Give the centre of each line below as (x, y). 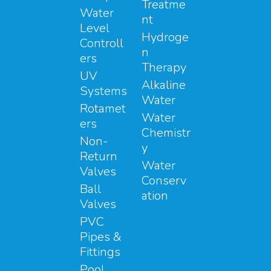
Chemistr (166, 132)
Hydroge (165, 37)
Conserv (164, 180)
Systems (103, 91)
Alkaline (164, 85)
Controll (102, 43)
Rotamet (103, 108)
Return (99, 156)
